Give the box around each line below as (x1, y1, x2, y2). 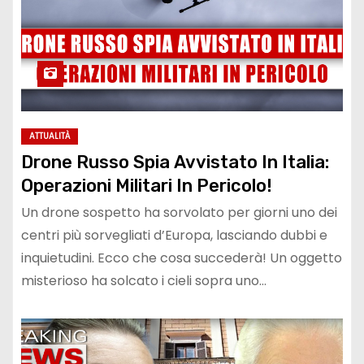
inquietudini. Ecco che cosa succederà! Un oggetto (21, 248, 342, 267)
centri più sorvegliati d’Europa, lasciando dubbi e (21, 225, 327, 245)
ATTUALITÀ (29, 129, 70, 142)
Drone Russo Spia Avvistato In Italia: (21, 150, 329, 173)
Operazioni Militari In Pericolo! (21, 174, 272, 197)
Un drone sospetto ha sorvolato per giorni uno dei (21, 202, 337, 222)
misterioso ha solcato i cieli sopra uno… (21, 271, 266, 290)
